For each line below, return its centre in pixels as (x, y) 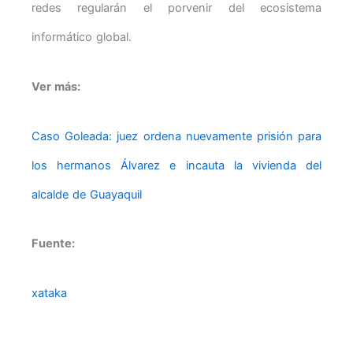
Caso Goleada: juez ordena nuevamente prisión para (176, 136)
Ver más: (56, 86)
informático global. (82, 37)
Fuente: (53, 244)
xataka (49, 293)
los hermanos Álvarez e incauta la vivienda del (176, 165)
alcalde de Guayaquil (87, 194)
